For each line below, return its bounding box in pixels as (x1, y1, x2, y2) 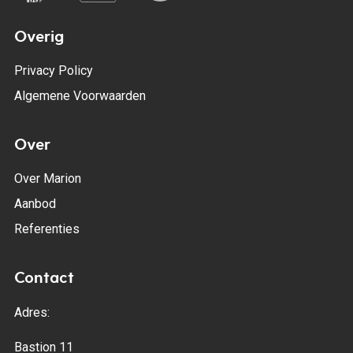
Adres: (13, 305, 50, 321)
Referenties (13, 221, 80, 237)
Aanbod (13, 196, 56, 212)
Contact (13, 268, 74, 289)
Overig (13, 27, 64, 48)
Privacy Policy (13, 63, 93, 79)
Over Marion (13, 171, 81, 187)
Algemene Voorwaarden (13, 88, 146, 104)
